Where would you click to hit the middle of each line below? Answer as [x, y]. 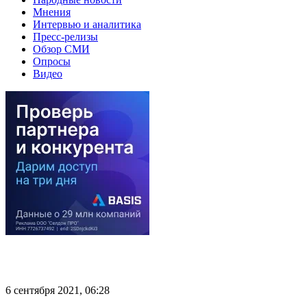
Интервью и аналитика [87, 24]
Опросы [52, 61]
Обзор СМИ [61, 49]
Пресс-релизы [65, 36]
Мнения [52, 12]
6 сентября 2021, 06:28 [58, 290]
